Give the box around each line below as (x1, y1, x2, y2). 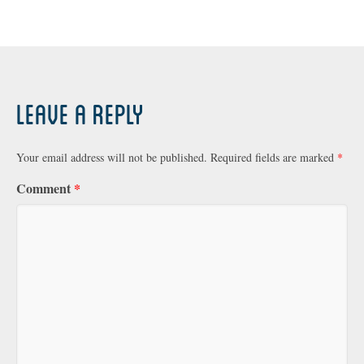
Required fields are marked (210, 149, 337, 166)
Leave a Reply (16, 97, 144, 131)
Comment (16, 179, 74, 198)
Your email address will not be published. (16, 149, 207, 166)
